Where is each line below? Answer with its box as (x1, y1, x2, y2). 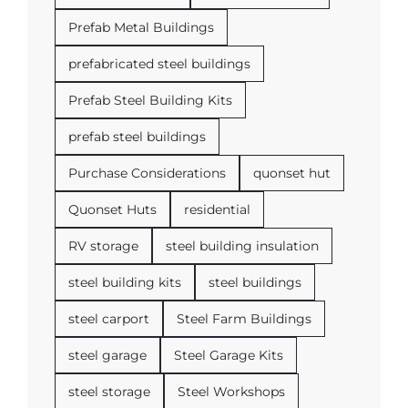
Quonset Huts (68, 201, 157, 219)
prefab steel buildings (68, 128, 206, 146)
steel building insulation (166, 238, 319, 255)
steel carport (68, 311, 149, 328)
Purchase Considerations (68, 165, 226, 182)
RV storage (68, 238, 138, 255)
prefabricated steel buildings (68, 56, 250, 73)
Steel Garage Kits (174, 347, 283, 364)
